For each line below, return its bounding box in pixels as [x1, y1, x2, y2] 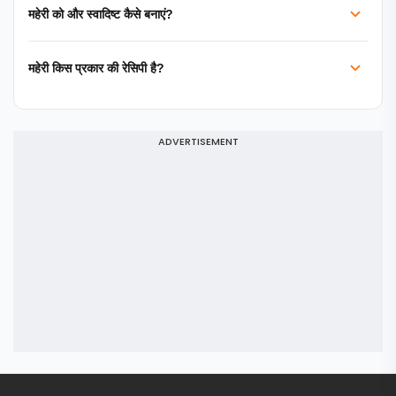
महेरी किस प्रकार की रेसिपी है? [28, 60, 164, 75]
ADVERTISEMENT [157, 134, 239, 148]
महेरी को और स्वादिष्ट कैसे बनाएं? [28, 6, 173, 21]
